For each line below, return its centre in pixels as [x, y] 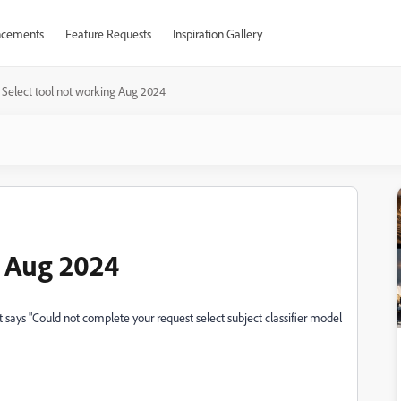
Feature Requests [108, 34]
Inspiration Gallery [217, 34]
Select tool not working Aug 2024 [84, 91]
